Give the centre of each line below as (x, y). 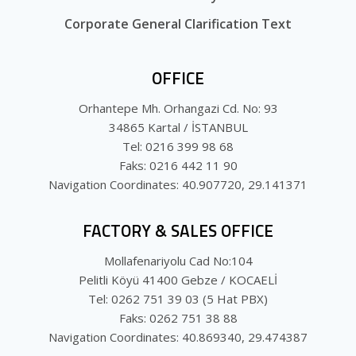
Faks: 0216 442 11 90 (178, 166)
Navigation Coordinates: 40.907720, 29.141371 (178, 185)
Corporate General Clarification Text (178, 24)
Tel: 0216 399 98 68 (178, 147)
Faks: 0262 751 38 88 (178, 318)
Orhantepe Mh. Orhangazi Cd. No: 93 (178, 108)
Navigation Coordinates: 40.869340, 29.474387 (178, 337)
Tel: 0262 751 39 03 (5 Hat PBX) (178, 299)
